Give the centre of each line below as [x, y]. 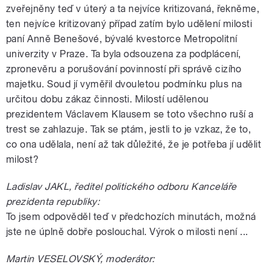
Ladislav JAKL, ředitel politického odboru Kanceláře [121, 186]
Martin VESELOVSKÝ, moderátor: [80, 259]
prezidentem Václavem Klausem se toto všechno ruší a [130, 114]
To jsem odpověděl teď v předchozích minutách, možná [131, 216]
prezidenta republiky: [53, 201]
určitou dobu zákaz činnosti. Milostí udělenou [108, 99]
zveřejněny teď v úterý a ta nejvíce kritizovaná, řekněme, [133, 8]
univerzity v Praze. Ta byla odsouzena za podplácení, [124, 54]
